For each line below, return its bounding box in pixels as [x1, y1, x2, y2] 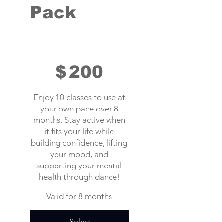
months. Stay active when [33, 115, 125, 125]
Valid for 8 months [46, 191, 112, 202]
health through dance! [38, 172, 120, 182]
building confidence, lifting [31, 138, 128, 148]
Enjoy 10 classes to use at [33, 92, 125, 103]
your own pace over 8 [40, 104, 118, 114]
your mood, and [50, 149, 109, 160]
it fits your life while [44, 126, 114, 137]
